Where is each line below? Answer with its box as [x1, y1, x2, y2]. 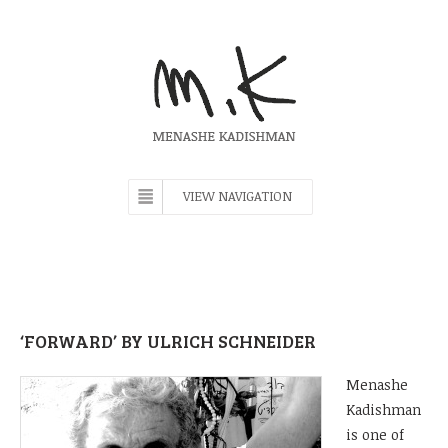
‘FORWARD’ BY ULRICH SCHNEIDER [20, 329, 316, 354]
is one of [346, 424, 404, 444]
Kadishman [346, 399, 421, 419]
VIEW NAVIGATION [183, 187, 292, 205]
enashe [360, 374, 408, 394]
